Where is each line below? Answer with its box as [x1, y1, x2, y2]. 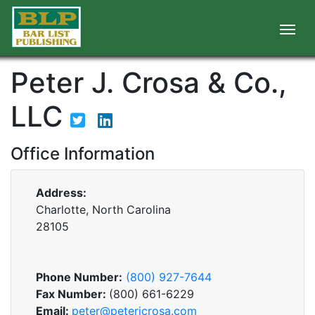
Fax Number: [36, 287, 109, 301]
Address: [36, 186, 86, 200]
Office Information [11, 143, 155, 164]
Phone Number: [36, 270, 122, 284]
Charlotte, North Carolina [36, 202, 171, 217]
